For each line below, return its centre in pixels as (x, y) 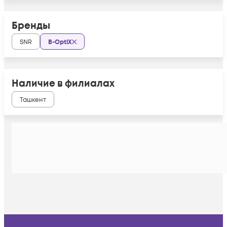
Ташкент (33, 100)
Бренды (31, 26)
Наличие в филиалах (63, 84)
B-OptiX (60, 42)
